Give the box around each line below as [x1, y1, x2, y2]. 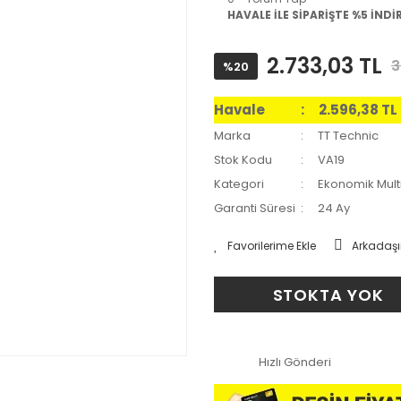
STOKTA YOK [272, 283, 384, 306]
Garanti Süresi [214, 200, 295, 217]
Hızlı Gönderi [259, 353, 331, 371]
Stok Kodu [214, 151, 272, 168]
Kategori [214, 175, 264, 192]
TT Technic [318, 127, 380, 144]
